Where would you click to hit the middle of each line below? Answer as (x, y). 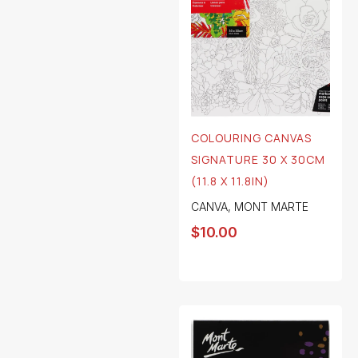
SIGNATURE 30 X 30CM (258, 160)
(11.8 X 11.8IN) (230, 181)
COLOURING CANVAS (251, 138)
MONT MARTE (271, 207)
